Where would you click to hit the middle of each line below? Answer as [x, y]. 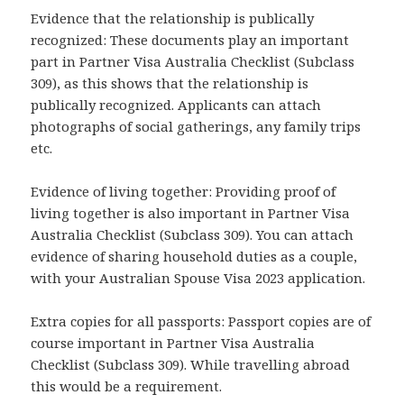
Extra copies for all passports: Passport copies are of [201, 321]
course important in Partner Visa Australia [173, 343]
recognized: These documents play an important [190, 40]
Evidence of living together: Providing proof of [184, 192]
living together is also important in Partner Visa [191, 213]
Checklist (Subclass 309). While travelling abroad [191, 365]
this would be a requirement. [127, 386]
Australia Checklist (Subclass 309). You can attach [193, 235]
